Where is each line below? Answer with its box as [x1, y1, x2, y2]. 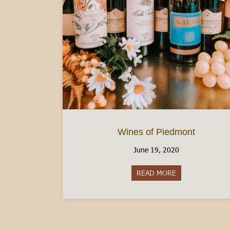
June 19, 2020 [133, 145, 179, 155]
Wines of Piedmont [117, 127, 195, 138]
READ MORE [136, 168, 176, 178]
